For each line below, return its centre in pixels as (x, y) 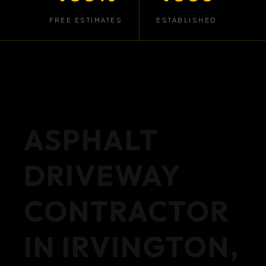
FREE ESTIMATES (86, 20)
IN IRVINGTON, (132, 246)
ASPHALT (91, 140)
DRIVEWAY (102, 175)
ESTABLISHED (186, 20)
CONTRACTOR (127, 211)
